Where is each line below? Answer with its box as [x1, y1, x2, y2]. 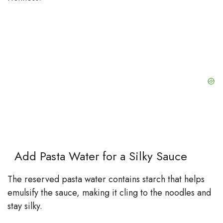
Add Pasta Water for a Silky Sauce [7, 147, 187, 165]
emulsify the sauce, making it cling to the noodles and [7, 186, 211, 200]
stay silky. [7, 200, 42, 213]
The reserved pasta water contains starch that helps [7, 173, 205, 186]
